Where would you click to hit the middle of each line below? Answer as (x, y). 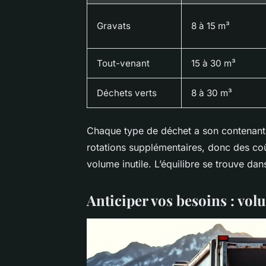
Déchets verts (127, 93)
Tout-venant (123, 63)
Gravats (114, 26)
